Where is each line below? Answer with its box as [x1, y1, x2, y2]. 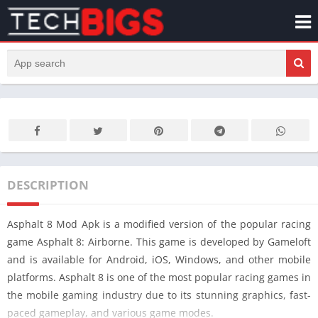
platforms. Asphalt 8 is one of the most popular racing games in [7, 270, 311, 284]
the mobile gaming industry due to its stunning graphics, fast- [7, 288, 311, 302]
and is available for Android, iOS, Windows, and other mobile [7, 253, 311, 266]
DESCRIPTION [7, 177, 89, 193]
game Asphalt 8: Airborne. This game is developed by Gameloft [7, 235, 311, 248]
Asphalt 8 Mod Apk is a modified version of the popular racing [7, 217, 311, 231]
